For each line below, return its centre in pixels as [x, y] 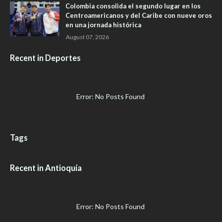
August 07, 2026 [87, 37]
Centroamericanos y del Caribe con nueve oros [139, 16]
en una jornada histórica [103, 25]
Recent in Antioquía [46, 168]
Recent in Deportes [45, 58]
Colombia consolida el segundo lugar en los [133, 6]
